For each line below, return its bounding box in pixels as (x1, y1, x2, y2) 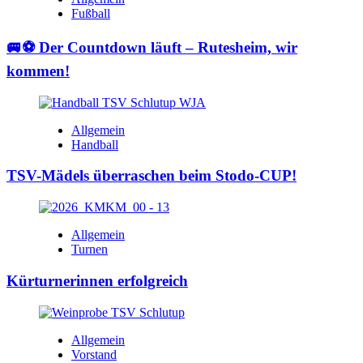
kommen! (6, 62, 70, 79)
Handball (71, 137, 118, 152)
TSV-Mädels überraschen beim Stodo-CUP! (6, 167, 297, 185)
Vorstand (71, 347, 117, 361)
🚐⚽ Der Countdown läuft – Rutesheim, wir (6, 38, 297, 56)
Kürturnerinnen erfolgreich (6, 271, 188, 289)
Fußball (71, 6, 110, 21)
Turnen (71, 242, 108, 257)
